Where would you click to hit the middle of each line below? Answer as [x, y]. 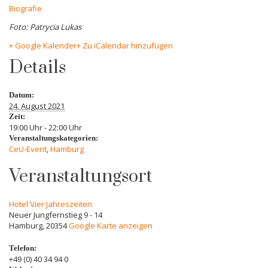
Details [37, 68]
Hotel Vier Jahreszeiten [51, 204]
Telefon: [23, 248]
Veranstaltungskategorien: [54, 138]
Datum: [22, 95]
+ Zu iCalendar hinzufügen [125, 46]
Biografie [25, 9]
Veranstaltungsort [81, 177]
